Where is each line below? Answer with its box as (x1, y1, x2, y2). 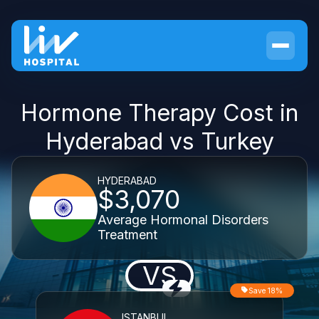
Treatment (98, 226, 157, 242)
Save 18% (249, 286, 283, 295)
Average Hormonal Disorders (98, 211, 268, 227)
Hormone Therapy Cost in (21, 99, 298, 127)
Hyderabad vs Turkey (45, 127, 274, 155)
